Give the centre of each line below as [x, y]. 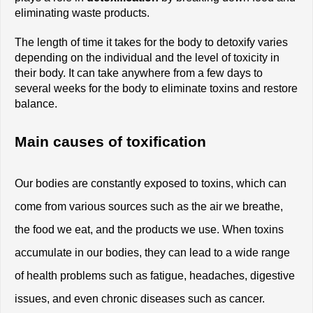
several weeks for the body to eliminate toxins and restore [156, 88]
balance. [36, 103]
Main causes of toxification [110, 141]
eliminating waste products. [82, 13]
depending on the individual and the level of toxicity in [147, 57]
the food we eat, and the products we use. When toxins [149, 229]
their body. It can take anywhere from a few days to [139, 73]
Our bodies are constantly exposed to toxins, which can [151, 183]
